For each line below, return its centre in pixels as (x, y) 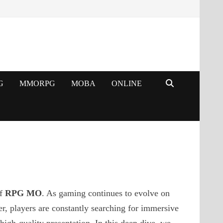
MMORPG (37, 83)
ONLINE (126, 83)
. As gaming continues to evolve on (106, 193)
